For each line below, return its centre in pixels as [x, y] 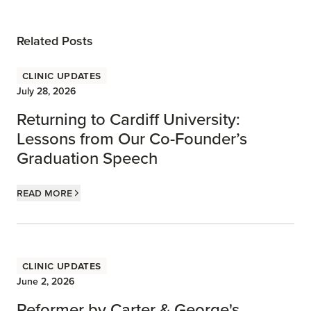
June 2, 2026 [45, 281]
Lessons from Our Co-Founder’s [132, 138]
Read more [44, 192]
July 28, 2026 [46, 91]
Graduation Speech [87, 158]
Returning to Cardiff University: [128, 119]
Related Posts [55, 41]
